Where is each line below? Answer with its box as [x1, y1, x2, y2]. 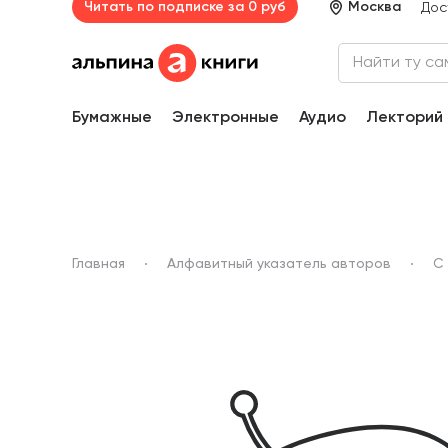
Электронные [172, 110, 279, 126]
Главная [72, 257, 125, 272]
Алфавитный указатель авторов [167, 257, 391, 272]
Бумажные [72, 110, 152, 126]
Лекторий [366, 110, 443, 126]
